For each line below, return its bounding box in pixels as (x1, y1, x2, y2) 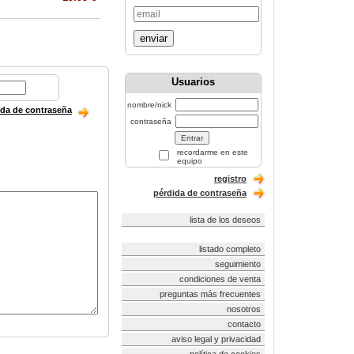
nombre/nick (127, 100, 171, 109)
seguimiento (215, 259, 261, 269)
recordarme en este (175, 148, 248, 156)
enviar (140, 32, 168, 44)
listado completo (199, 244, 261, 254)
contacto (228, 319, 261, 329)
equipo (175, 156, 202, 165)
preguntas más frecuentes (160, 289, 261, 299)
